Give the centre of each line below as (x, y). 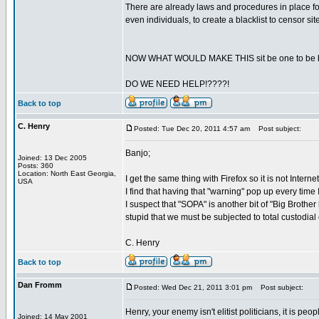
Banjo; (138, 153)
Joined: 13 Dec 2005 (52, 158)
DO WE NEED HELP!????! (177, 84)
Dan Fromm (40, 285)
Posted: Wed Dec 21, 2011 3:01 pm (193, 287)
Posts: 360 (36, 166)
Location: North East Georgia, (67, 173)
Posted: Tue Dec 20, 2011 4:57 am (192, 129)
